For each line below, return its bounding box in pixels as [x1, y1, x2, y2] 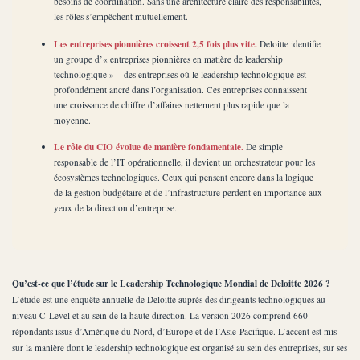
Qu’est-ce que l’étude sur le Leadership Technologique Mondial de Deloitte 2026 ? [12, 276, 330, 290]
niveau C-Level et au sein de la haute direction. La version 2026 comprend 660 [12, 309, 308, 321]
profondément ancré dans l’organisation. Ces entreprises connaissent [54, 83, 307, 96]
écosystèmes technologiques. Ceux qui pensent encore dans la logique [54, 171, 313, 184]
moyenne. [54, 113, 91, 126]
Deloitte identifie [257, 37, 321, 50]
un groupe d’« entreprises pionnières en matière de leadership [54, 52, 283, 65]
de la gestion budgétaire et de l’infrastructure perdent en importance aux [54, 186, 322, 199]
